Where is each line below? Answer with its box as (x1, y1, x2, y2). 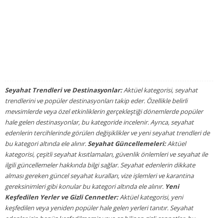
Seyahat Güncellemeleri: (88, 139, 166, 148)
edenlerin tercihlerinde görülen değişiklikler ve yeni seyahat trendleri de (5, 128, 210, 137)
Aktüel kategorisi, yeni (118, 193, 183, 201)
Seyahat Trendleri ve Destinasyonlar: (5, 86, 122, 94)
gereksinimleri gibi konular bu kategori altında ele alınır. (5, 182, 165, 191)
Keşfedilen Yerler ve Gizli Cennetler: (5, 193, 118, 201)
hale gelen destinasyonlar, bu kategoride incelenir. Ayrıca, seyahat (5, 118, 194, 127)
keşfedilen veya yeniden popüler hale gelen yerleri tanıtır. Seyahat (5, 203, 193, 212)
